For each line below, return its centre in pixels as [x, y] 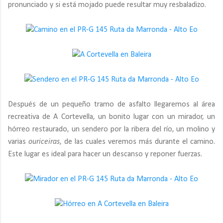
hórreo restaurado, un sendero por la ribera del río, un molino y [111, 129]
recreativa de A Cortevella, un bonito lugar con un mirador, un [111, 117]
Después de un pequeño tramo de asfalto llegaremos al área [111, 105]
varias [18, 142]
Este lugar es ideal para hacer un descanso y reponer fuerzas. [105, 154]
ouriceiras [44, 142]
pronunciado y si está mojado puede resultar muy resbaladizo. [107, 5]
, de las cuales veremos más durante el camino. [137, 142]
